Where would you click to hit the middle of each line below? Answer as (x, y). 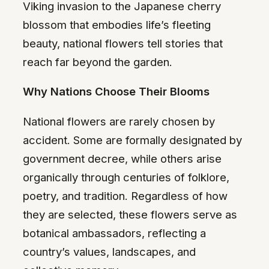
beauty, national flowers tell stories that (123, 43)
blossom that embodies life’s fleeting (117, 24)
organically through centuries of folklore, (126, 177)
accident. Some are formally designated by (132, 140)
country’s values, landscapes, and (109, 251)
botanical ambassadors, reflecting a (114, 233)
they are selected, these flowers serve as (130, 214)
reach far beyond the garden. (98, 62)
